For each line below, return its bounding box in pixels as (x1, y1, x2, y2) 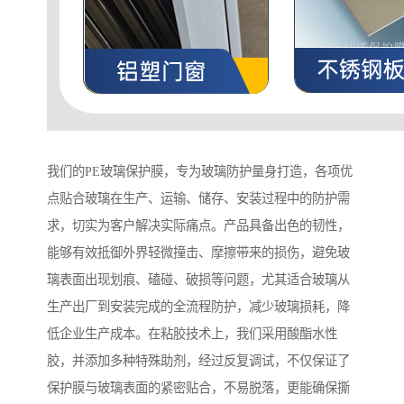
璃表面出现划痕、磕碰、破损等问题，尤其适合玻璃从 (47, 272, 350, 288)
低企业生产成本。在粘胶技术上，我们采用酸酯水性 (47, 326, 337, 342)
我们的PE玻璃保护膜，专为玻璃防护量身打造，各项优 (47, 164, 353, 179)
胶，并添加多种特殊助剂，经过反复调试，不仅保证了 (47, 353, 350, 369)
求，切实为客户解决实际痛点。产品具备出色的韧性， (47, 218, 350, 234)
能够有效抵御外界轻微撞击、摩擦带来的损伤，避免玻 (47, 245, 350, 261)
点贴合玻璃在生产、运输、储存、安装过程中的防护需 (47, 191, 350, 207)
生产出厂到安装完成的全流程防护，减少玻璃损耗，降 (47, 299, 350, 315)
